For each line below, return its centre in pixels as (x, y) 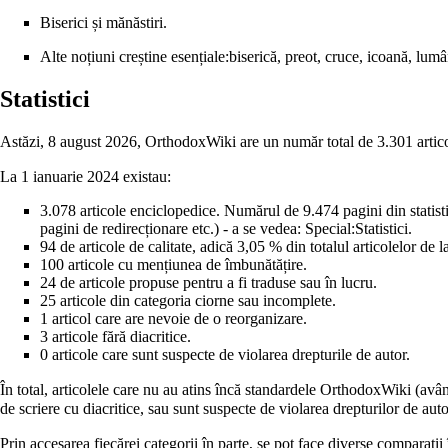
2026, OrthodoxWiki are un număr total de (239, 142)
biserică (253, 56)
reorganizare (264, 319)
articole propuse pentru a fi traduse (187, 283)
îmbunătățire (264, 265)
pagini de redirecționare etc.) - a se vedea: (172, 229)
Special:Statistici (356, 229)
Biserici (64, 22)
